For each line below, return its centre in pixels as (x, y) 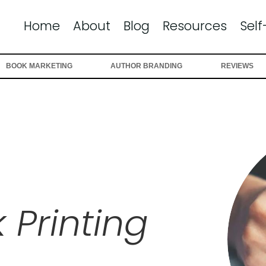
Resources (194, 26)
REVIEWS (237, 66)
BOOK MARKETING (39, 66)
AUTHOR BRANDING (147, 66)
